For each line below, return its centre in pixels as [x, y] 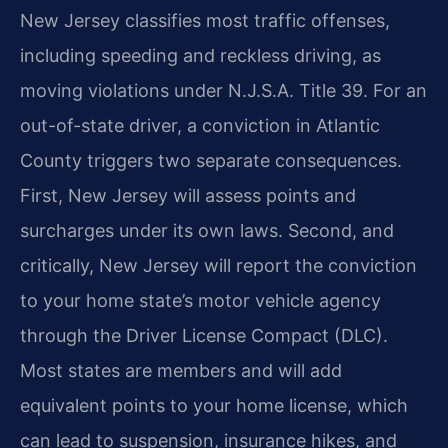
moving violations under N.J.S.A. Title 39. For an [223, 90]
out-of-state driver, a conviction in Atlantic [200, 125]
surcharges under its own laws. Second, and [207, 230]
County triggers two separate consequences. [211, 160]
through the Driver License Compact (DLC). [204, 335]
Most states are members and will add [181, 370]
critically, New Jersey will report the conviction [218, 265]
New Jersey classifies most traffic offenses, [205, 20]
